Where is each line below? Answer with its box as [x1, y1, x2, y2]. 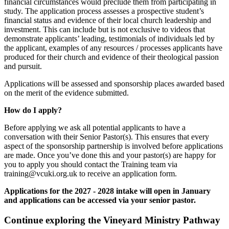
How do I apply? [4, 106, 62, 115]
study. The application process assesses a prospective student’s [4, 7, 204, 16]
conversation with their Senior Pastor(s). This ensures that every [4, 132, 209, 142]
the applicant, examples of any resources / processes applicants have [4, 43, 222, 53]
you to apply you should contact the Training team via [4, 160, 177, 169]
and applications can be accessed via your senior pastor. [4, 196, 196, 205]
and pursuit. [4, 62, 42, 71]
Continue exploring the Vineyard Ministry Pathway [4, 215, 220, 226]
